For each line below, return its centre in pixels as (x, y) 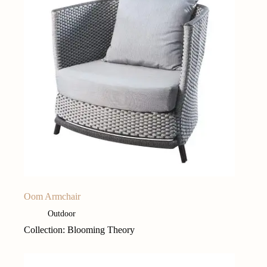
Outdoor (62, 214)
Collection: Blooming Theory (79, 230)
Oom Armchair (52, 197)
